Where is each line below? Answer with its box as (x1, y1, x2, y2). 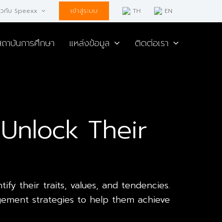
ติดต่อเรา (135, 36, 168, 50)
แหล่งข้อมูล (69, 36, 110, 50)
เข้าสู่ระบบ (70, 6, 98, 15)
